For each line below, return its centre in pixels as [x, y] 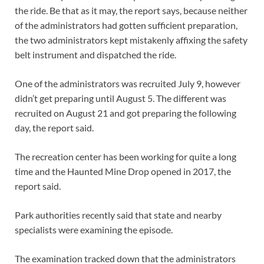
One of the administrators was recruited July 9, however [128, 84]
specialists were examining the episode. [94, 230]
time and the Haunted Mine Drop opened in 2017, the [123, 171]
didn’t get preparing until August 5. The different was [121, 98]
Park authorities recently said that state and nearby [118, 215]
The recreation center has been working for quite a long [126, 157]
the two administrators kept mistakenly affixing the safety [131, 40]
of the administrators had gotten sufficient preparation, [126, 25]
